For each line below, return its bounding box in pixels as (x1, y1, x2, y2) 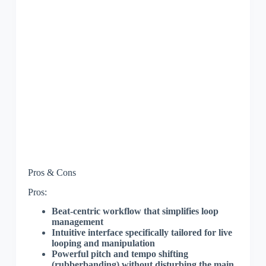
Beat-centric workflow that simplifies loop (51, 206, 218, 217)
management (51, 217, 103, 227)
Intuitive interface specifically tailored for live (51, 227, 232, 238)
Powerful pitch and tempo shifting (51, 249, 188, 259)
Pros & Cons (27, 167, 76, 178)
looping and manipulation (51, 238, 155, 249)
